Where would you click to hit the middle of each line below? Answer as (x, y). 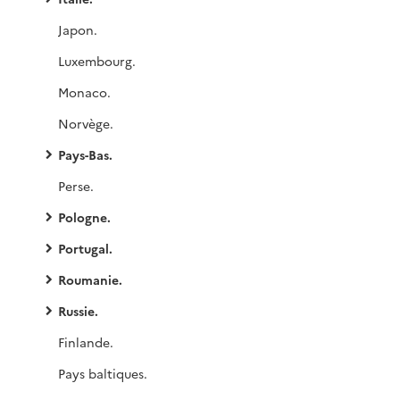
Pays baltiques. (103, 373)
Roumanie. (90, 279)
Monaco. (84, 92)
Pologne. (84, 217)
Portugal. (85, 248)
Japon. (78, 29)
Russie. (78, 311)
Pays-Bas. (85, 154)
